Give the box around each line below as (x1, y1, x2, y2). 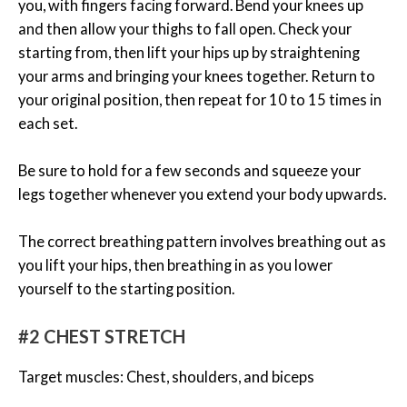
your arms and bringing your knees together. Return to (18, 66, 375, 84)
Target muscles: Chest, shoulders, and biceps (18, 367, 314, 385)
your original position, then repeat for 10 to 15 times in (18, 90, 382, 108)
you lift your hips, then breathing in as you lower (18, 256, 333, 274)
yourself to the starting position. (18, 280, 234, 298)
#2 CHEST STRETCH (18, 324, 185, 347)
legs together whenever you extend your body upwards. (18, 185, 386, 203)
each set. (18, 114, 77, 132)
